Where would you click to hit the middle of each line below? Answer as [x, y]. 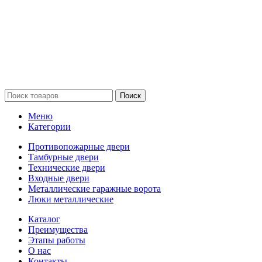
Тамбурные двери [63, 157]
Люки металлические [71, 199]
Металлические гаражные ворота [94, 189]
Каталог [44, 219]
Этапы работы [57, 240]
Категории [49, 127]
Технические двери [67, 168]
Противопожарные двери [79, 147]
